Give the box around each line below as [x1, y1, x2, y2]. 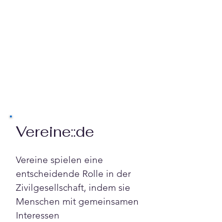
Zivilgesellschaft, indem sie [16, 181, 133, 193]
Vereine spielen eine [16, 154, 106, 166]
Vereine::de [16, 122, 94, 141]
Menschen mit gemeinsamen [16, 195, 141, 207]
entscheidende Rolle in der [16, 167, 133, 179]
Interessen [16, 209, 62, 221]
